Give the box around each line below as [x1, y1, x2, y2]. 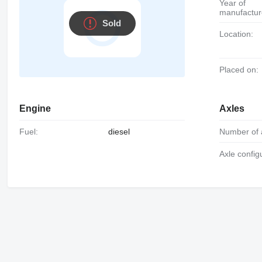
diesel [108, 126, 130, 136]
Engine [19, 103, 51, 113]
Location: [224, 29, 254, 39]
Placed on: [225, 65, 259, 74]
